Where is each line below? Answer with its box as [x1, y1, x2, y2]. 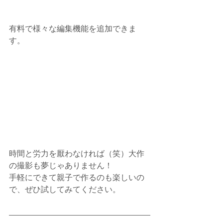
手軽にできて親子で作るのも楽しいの [9, 173, 144, 182]
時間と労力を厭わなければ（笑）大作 [9, 149, 144, 158]
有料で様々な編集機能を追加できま [9, 24, 136, 33]
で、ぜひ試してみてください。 [9, 185, 120, 194]
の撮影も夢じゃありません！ [9, 161, 112, 170]
